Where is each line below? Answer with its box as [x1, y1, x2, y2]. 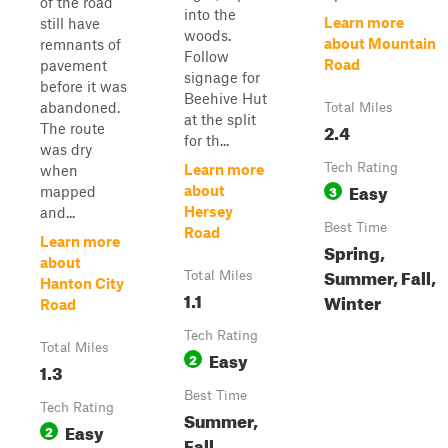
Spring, [324, 237, 385, 264]
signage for [184, 68, 260, 86]
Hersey [184, 202, 233, 220]
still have [40, 14, 100, 32]
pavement [40, 56, 107, 74]
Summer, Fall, [324, 262, 436, 289]
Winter [324, 287, 381, 314]
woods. [184, 26, 231, 44]
